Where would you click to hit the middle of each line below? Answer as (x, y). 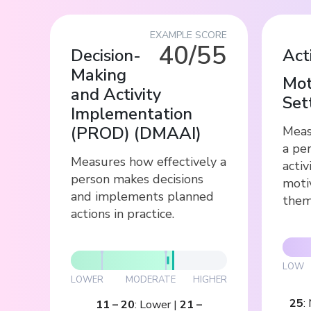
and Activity (116, 94)
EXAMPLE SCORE (188, 35)
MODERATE (150, 279)
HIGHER (210, 279)
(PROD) (100, 133)
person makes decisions (137, 179)
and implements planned (142, 196)
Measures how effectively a (149, 161)
